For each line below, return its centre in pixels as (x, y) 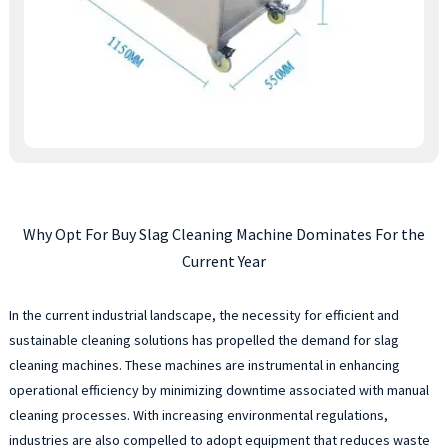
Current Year (223, 260)
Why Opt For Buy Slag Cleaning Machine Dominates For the (223, 233)
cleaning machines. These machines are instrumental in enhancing (204, 364)
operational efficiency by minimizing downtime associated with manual (218, 389)
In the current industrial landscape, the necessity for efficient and (203, 314)
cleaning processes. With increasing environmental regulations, (198, 414)
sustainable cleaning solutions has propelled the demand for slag (203, 339)
